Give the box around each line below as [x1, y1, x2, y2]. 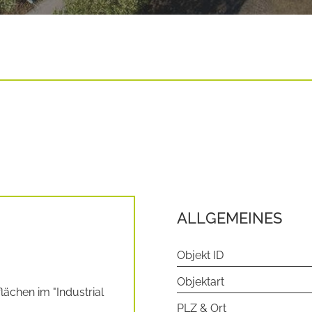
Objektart [177, 275, 224, 288]
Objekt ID [177, 249, 224, 262]
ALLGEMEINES [177, 209, 282, 227]
